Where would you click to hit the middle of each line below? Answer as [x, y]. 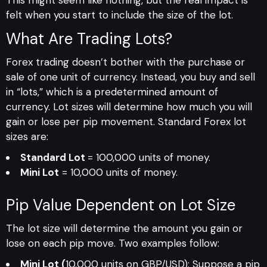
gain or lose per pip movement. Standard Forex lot [126, 121]
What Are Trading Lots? [89, 38]
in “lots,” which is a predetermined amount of [112, 91]
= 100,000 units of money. [149, 157]
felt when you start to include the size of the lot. [119, 15]
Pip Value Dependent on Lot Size [121, 205]
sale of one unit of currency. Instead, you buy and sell [131, 77]
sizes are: [27, 136]
